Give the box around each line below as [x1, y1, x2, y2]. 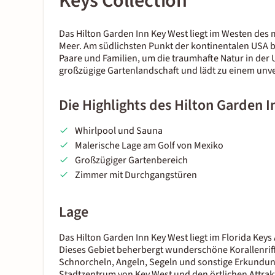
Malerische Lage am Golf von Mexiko [74, 139, 223, 153]
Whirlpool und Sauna [74, 124, 163, 138]
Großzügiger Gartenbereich [74, 153, 188, 168]
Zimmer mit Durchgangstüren [74, 168, 197, 182]
